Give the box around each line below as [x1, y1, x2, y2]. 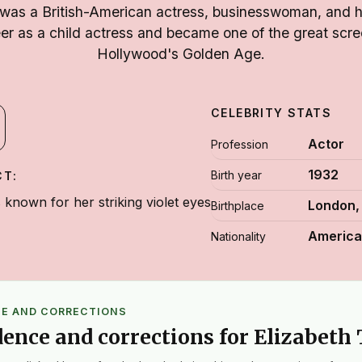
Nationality [211, 229, 266, 243]
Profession [211, 137, 268, 151]
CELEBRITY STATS [211, 106, 331, 120]
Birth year [211, 168, 262, 182]
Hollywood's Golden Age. [97, 45, 265, 62]
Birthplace [211, 199, 264, 213]
